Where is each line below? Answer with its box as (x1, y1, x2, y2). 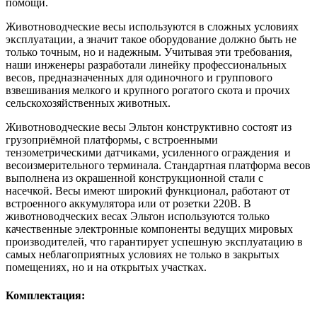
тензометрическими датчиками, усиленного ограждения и (6, 146, 291, 159)
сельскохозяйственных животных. (6, 97, 171, 110)
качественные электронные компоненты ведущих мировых (6, 223, 293, 236)
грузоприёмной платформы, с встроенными (6, 134, 218, 146)
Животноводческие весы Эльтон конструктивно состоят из (6, 121, 292, 134)
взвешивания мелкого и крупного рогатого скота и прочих (6, 84, 290, 97)
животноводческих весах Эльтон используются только (6, 210, 270, 223)
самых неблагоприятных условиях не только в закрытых (6, 248, 279, 261)
